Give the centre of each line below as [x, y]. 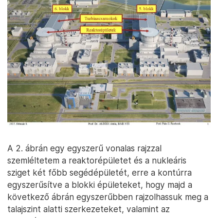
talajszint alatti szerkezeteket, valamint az [89, 209]
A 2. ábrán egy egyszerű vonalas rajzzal [84, 148]
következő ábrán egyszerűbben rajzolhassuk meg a [108, 197]
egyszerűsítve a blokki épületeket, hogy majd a [100, 184]
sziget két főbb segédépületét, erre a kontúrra [100, 172]
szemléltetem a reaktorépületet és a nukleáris [97, 160]
